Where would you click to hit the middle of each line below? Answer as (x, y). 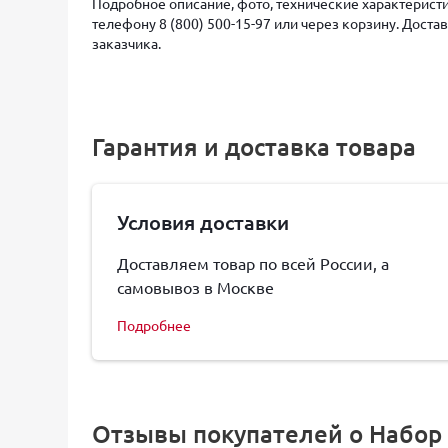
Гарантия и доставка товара (254, 146)
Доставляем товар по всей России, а (253, 263)
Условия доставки (203, 222)
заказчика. (126, 43)
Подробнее (154, 325)
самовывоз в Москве (195, 287)
